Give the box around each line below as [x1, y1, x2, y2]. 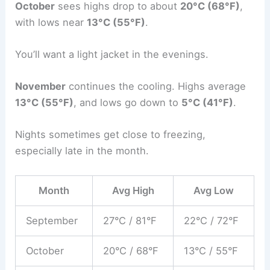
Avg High [111, 184, 154, 196]
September [25, 214, 78, 227]
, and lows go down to [74, 96, 182, 109]
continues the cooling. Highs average [66, 80, 246, 93]
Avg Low [193, 184, 234, 196]
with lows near [15, 16, 87, 28]
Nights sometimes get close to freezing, [15, 128, 206, 141]
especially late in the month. [15, 145, 149, 157]
